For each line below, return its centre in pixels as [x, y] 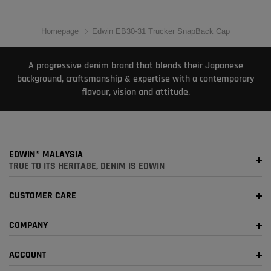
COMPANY [28, 226]
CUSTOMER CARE [43, 196]
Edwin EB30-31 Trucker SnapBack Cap [161, 31]
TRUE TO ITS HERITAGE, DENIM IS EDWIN [87, 166]
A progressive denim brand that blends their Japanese [135, 66]
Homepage [60, 31]
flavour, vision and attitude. [135, 93]
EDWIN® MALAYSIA [46, 155]
